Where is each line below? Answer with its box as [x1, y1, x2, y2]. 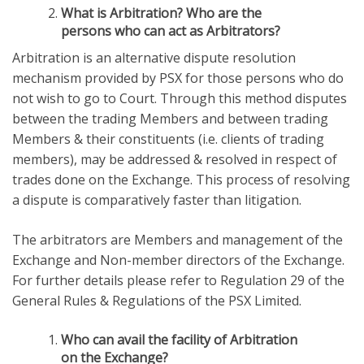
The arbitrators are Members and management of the [12, 230, 343, 249]
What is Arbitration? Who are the [61, 3, 262, 22]
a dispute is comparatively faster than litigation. [12, 190, 301, 209]
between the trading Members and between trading [12, 109, 328, 128]
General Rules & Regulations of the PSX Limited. [12, 291, 301, 310]
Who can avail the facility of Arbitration [61, 330, 297, 349]
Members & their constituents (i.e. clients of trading [12, 129, 324, 148]
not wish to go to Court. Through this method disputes [12, 89, 347, 107]
